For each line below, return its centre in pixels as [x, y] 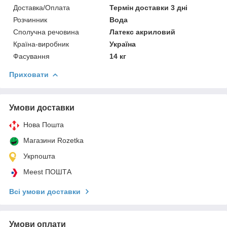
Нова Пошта [44, 124]
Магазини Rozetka [53, 140]
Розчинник [30, 20]
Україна [123, 44]
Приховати [29, 74]
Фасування [31, 56]
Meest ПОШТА [47, 172]
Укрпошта [39, 156]
